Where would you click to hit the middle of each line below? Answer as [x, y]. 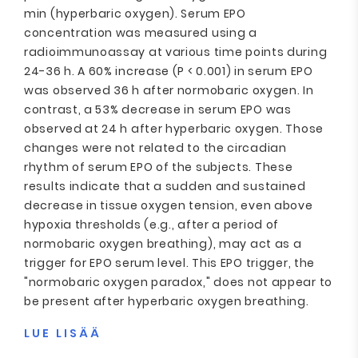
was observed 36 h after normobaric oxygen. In [169, 90]
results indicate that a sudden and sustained [165, 186]
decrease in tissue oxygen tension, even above [169, 205]
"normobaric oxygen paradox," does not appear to [178, 282]
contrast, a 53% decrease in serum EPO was [158, 109]
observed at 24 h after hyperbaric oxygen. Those [174, 129]
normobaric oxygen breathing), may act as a [163, 244]
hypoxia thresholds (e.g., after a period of [152, 225]
